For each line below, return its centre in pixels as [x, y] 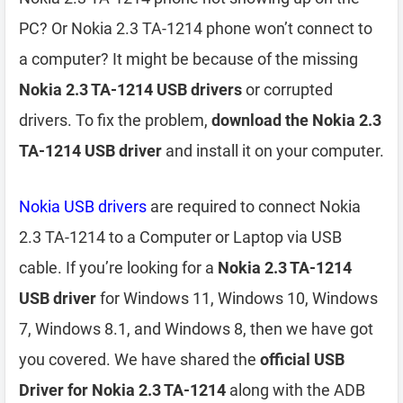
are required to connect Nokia [254, 206]
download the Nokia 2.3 [296, 120]
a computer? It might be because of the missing [188, 59]
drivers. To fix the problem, [115, 120]
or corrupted [287, 90]
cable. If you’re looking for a [118, 268]
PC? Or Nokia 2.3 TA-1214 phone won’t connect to [196, 28]
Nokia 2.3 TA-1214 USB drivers [130, 90]
